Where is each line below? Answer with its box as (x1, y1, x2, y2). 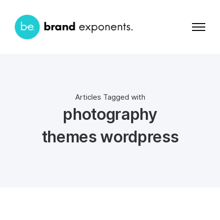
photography (63, 105, 157, 124)
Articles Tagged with (75, 92, 145, 102)
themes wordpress (41, 127, 179, 146)
